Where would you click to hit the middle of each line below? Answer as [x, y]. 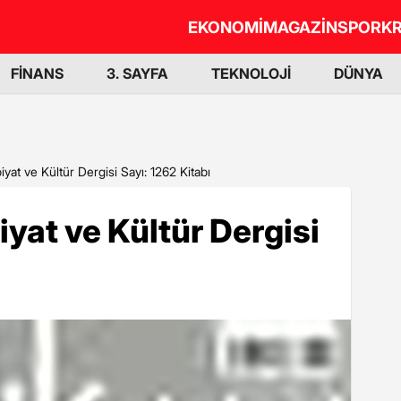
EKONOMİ [226, 27]
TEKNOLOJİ [251, 73]
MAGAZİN [300, 27]
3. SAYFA [137, 73]
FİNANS [37, 73]
